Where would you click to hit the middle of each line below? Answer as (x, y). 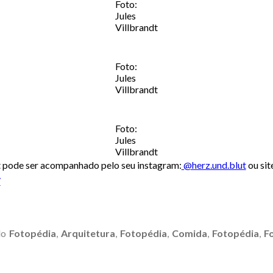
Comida (189, 233)
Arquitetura (88, 233)
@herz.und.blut (214, 165)
